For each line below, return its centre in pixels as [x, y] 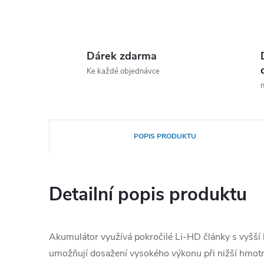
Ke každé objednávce [123, 71]
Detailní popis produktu [148, 194]
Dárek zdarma [122, 56]
